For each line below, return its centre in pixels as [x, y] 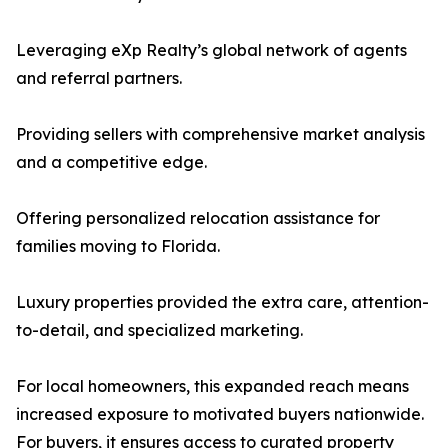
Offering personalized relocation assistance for [198, 218]
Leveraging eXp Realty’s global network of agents [211, 50]
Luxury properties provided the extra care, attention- [222, 302]
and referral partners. [99, 78]
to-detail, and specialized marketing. [159, 330]
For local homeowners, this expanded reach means [212, 386]
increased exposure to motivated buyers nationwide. [220, 414]
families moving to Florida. [118, 246]
